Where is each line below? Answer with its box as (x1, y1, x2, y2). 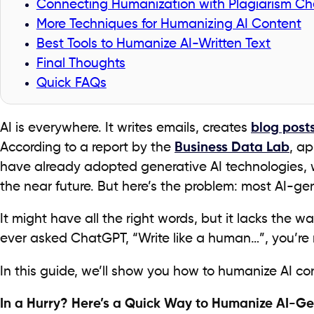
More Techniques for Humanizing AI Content (36, 18, 301, 31)
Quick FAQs (36, 76, 107, 90)
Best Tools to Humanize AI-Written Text (36, 37, 271, 50)
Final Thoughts (36, 57, 125, 70)
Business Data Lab (175, 141, 289, 154)
